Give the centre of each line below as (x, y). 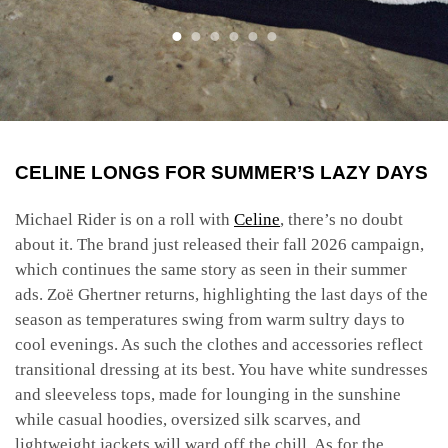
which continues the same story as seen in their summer (211, 269)
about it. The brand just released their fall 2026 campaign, (219, 244)
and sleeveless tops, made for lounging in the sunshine (208, 394)
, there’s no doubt (341, 219)
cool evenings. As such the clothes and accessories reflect (219, 344)
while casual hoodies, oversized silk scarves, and (188, 419)
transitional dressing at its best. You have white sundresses (221, 369)
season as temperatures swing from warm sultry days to (210, 319)
